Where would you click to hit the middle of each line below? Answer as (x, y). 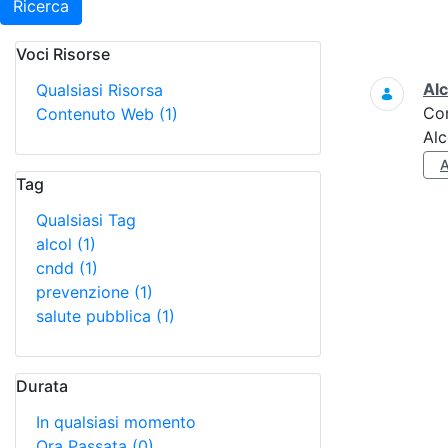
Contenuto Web (97, 114)
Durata (42, 386)
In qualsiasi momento (116, 422)
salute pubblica (96, 316)
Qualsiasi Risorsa (99, 90)
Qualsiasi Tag (86, 220)
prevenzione (85, 292)
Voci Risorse (63, 54)
